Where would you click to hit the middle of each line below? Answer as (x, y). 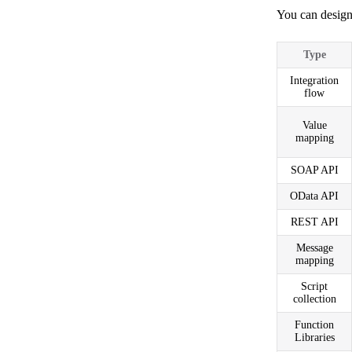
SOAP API (314, 170)
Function (314, 324)
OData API (314, 196)
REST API (314, 222)
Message (314, 247)
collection (314, 299)
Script (314, 286)
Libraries (314, 337)
